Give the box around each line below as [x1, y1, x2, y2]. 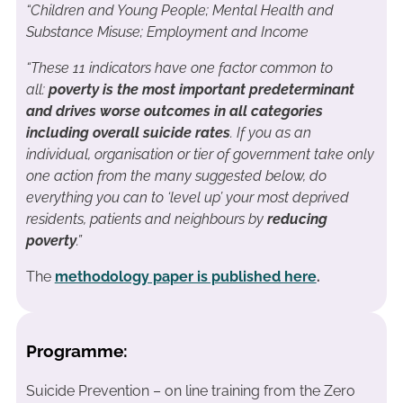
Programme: [25, 341, 128, 362]
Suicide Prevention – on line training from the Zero [25, 381, 355, 399]
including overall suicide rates [25, 123, 230, 141]
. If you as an [229, 123, 311, 141]
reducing [266, 210, 327, 228]
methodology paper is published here [54, 267, 317, 285]
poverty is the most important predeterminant [48, 80, 354, 98]
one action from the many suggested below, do [25, 166, 327, 184]
